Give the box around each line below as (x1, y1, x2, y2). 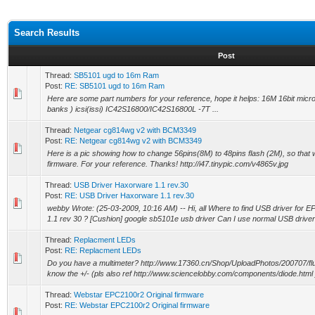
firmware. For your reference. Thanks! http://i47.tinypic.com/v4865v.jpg (47, 160, 288, 168)
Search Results (14, 27, 79, 38)
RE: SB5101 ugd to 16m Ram (65, 82, 165, 90)
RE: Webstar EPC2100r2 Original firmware (65, 301, 210, 309)
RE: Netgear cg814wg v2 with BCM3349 (65, 136, 202, 145)
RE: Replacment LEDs (65, 246, 141, 255)
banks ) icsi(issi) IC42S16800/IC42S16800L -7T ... (47, 105, 219, 113)
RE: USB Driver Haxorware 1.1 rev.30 (65, 191, 194, 200)
